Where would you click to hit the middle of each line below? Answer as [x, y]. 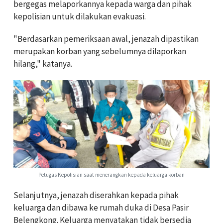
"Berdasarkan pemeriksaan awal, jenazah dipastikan [106, 39]
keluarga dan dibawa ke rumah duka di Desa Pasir [101, 208]
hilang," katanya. [43, 64]
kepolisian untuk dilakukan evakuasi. [80, 17]
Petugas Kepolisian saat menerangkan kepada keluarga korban [111, 175]
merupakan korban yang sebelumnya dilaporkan [100, 52]
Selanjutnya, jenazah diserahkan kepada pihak [96, 195]
